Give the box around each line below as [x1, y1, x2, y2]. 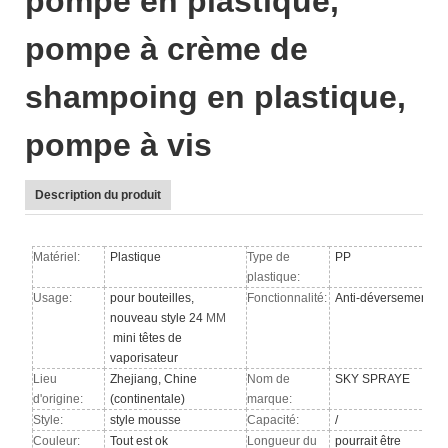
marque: [247, 391, 293, 406]
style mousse [110, 412, 182, 427]
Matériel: [33, 249, 81, 264]
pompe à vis [25, 126, 212, 163]
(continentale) [110, 391, 186, 406]
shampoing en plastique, [25, 78, 406, 115]
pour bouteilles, [110, 290, 195, 305]
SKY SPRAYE [335, 371, 411, 386]
